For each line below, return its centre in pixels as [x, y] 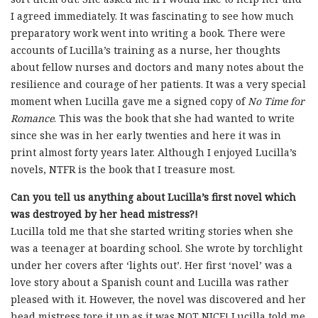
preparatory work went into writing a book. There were [148, 33]
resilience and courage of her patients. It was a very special [158, 84]
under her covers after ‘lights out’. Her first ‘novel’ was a [152, 265]
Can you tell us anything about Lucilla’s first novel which [153, 197]
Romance [32, 119]
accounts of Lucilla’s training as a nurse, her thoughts [146, 50]
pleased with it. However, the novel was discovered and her [158, 300]
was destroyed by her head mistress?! [104, 214]
